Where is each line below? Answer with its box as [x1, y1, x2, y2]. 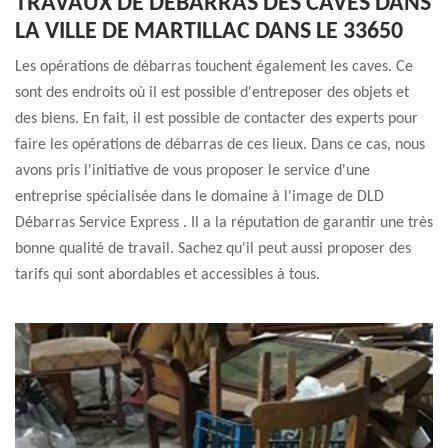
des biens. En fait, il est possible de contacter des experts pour [15, 111, 418, 127]
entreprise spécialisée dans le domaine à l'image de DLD [15, 189, 384, 205]
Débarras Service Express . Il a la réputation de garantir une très [15, 215, 433, 231]
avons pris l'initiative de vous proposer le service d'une [15, 163, 370, 179]
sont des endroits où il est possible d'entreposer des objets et [15, 85, 409, 101]
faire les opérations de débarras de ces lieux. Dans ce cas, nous [15, 137, 425, 153]
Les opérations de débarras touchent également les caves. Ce [15, 59, 413, 75]
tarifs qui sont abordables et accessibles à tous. [15, 267, 320, 283]
